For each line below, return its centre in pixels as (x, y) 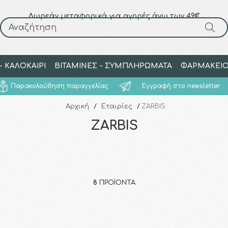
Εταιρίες (117, 106)
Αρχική (77, 106)
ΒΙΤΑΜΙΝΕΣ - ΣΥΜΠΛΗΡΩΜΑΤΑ (113, 66)
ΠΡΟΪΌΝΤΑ (116, 183)
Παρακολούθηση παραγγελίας (59, 86)
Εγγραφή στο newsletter (181, 86)
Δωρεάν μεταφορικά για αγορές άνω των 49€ (114, 16)
